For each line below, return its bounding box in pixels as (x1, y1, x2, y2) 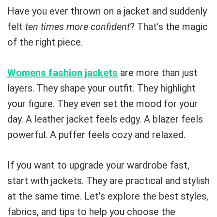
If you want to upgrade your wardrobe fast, (7, 159, 189, 171)
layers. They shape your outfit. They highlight (7, 82, 196, 94)
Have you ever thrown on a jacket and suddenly (7, 5, 207, 17)
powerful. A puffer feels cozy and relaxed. (7, 129, 186, 140)
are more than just (118, 67, 198, 78)
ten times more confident (25, 21, 130, 32)
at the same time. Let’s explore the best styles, (7, 190, 208, 202)
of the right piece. (7, 36, 83, 48)
